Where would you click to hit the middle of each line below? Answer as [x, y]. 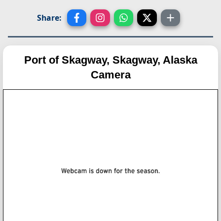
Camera [110, 74]
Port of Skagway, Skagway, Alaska [110, 60]
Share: [49, 18]
